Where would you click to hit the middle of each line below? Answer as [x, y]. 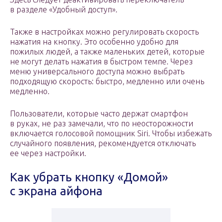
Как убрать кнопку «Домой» [89, 177]
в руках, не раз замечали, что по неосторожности [102, 124]
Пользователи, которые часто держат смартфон [99, 114]
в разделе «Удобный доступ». [64, 10]
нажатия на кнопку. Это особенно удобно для [94, 42]
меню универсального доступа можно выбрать [97, 72]
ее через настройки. [48, 153]
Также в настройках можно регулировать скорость [104, 32]
